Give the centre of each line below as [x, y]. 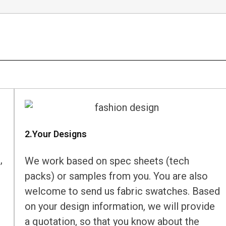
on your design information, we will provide [120, 207]
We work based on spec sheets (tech [107, 161]
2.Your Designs [56, 134]
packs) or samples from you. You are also [117, 176]
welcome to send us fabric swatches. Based [123, 191]
